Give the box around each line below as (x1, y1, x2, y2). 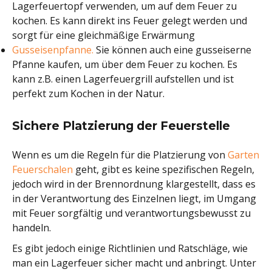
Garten (228, 148, 259, 161)
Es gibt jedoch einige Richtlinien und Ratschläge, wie (12, 242, 248, 255)
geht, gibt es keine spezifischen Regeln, (73, 163, 254, 176)
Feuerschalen (12, 163, 73, 176)
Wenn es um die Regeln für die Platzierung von (12, 148, 228, 161)
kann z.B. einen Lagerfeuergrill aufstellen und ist (12, 72, 234, 86)
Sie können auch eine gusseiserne (93, 43, 251, 56)
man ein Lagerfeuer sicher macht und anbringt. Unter (12, 256, 256, 270)
